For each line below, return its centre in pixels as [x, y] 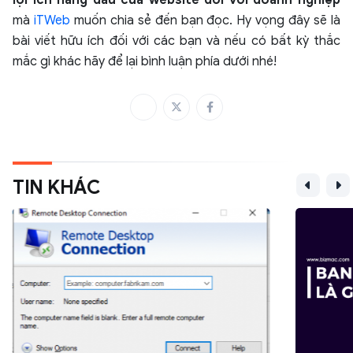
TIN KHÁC [56, 188]
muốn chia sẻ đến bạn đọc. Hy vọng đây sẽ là [205, 21]
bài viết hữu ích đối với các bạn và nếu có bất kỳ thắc [176, 41]
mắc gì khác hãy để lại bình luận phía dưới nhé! [146, 62]
